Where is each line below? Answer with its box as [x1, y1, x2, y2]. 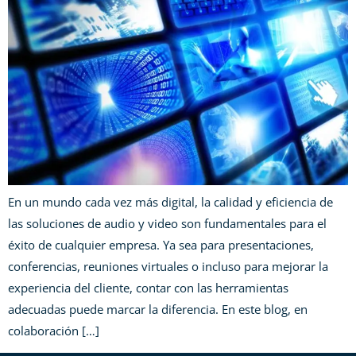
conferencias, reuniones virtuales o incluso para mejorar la [8, 258, 328, 275]
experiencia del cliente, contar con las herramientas [8, 280, 288, 296]
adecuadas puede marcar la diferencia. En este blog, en [8, 301, 308, 318]
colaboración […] [8, 323, 99, 339]
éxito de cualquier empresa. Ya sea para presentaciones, [8, 237, 314, 253]
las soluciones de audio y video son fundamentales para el [8, 215, 327, 232]
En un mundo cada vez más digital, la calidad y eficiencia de [8, 194, 333, 211]
